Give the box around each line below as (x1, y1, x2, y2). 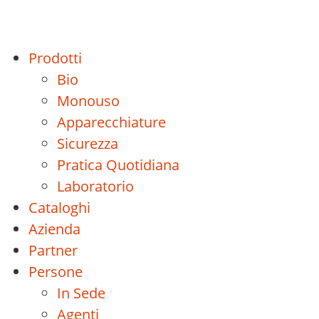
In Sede (57, 283, 105, 303)
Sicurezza (57, 134, 118, 154)
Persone (28, 262, 83, 282)
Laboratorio (57, 177, 134, 197)
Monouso (57, 91, 120, 111)
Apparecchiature (57, 113, 166, 132)
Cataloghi (28, 198, 90, 218)
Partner (28, 241, 78, 261)
